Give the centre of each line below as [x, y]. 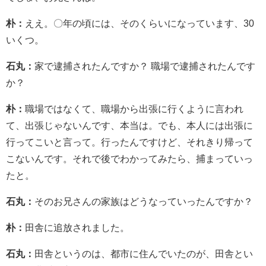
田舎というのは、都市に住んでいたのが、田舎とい [144, 253]
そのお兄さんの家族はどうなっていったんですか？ [144, 201]
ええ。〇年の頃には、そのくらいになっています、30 [140, 23]
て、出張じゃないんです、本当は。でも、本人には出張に [129, 125]
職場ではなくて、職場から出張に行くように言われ [134, 108]
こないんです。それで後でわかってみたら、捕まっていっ [129, 158]
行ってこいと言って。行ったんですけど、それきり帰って [129, 142]
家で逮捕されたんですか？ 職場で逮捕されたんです [145, 66]
